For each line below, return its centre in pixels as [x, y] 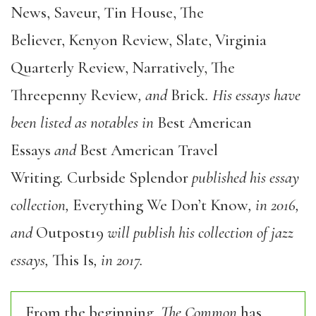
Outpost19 [70, 232]
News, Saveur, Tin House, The [107, 12]
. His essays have [253, 95]
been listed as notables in [84, 122]
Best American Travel [149, 150]
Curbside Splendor [128, 177]
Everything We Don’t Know [160, 205]
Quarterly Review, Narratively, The [123, 67]
